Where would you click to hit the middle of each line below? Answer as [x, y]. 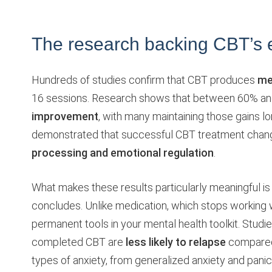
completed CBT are [79, 242]
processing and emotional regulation [123, 152]
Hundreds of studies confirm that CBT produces [144, 80]
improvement [65, 116]
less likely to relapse [176, 242]
